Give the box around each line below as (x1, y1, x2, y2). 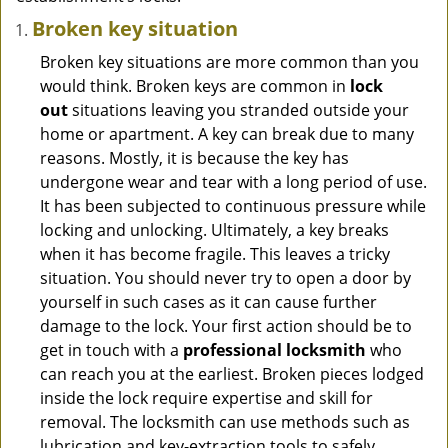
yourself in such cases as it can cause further (40, 291, 377, 313)
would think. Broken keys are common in (40, 75, 350, 97)
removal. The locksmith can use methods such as (40, 411, 410, 433)
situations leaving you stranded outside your (68, 99, 409, 121)
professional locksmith (183, 339, 366, 361)
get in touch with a (40, 339, 183, 361)
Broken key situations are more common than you (40, 51, 419, 73)
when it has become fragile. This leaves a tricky (40, 243, 390, 265)
